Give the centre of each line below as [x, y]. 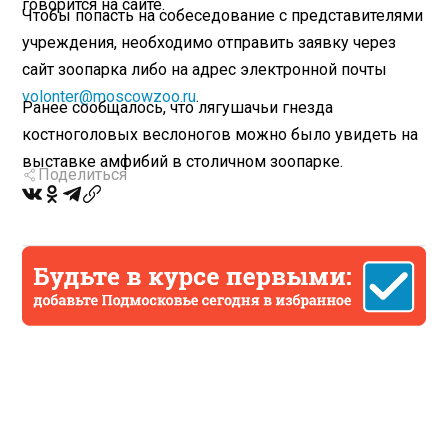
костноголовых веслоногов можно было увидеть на [220, 134]
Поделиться [83, 175]
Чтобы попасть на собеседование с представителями [223, 15]
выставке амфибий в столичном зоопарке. [183, 161]
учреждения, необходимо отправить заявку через [209, 42]
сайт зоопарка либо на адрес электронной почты [205, 69]
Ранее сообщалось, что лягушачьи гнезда [178, 107]
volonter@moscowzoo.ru [109, 96]
